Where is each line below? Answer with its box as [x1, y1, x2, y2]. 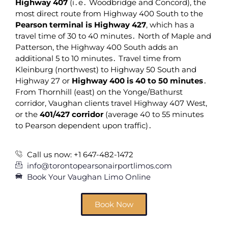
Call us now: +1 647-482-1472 [26, 149, 133, 159]
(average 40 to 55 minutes [103, 109, 204, 120]
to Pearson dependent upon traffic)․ [15, 121, 152, 131]
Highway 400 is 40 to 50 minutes [72, 76, 203, 86]
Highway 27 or [15, 76, 72, 86]
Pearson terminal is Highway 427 [15, 20, 146, 30]
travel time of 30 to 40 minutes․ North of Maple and [15, 31, 211, 41]
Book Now [95, 199, 133, 209]
